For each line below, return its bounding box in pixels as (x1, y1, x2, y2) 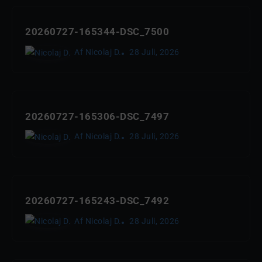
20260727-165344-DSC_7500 (25, 26, 169, 38)
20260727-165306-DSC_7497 (25, 110, 169, 122)
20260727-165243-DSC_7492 (25, 195, 169, 207)
